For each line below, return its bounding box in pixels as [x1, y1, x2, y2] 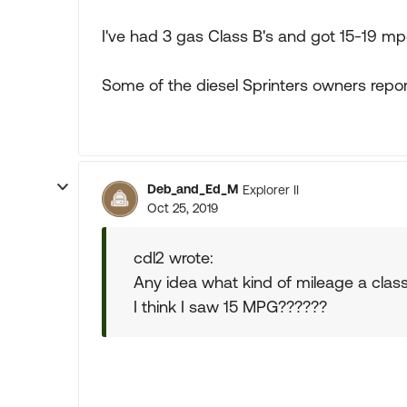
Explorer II [243, 182, 299, 197]
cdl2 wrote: [134, 248, 213, 267]
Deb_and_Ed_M [147, 182, 238, 196]
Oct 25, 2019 [147, 201, 218, 215]
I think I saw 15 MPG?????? [134, 297, 327, 316]
